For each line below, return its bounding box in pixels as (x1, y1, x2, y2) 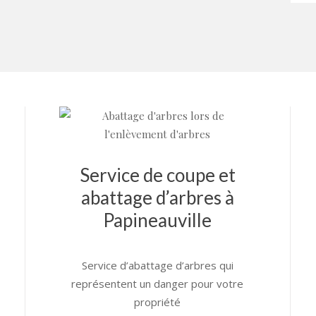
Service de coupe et (79, 164, 236, 186)
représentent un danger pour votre (71, 276, 244, 291)
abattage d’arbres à (80, 186, 234, 209)
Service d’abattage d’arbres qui (81, 258, 233, 272)
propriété (134, 295, 181, 309)
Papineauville (103, 209, 212, 231)
